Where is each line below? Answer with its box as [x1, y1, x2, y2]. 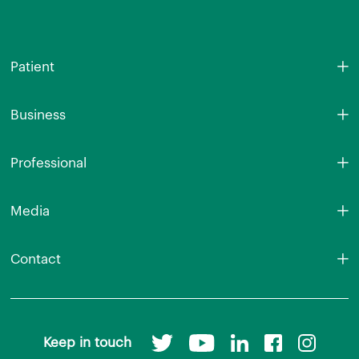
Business [10, 108, 66, 122]
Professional [10, 156, 87, 170]
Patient [10, 60, 54, 74]
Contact [10, 252, 61, 266]
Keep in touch [43, 335, 132, 349]
